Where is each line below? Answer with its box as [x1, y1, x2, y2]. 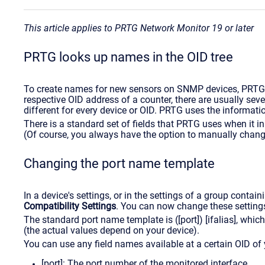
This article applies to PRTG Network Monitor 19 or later [24, 22, 254, 34]
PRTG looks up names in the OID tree [24, 49, 233, 64]
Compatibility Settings [24, 200, 116, 212]
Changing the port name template [24, 156, 215, 171]
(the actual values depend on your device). [24, 224, 199, 236]
